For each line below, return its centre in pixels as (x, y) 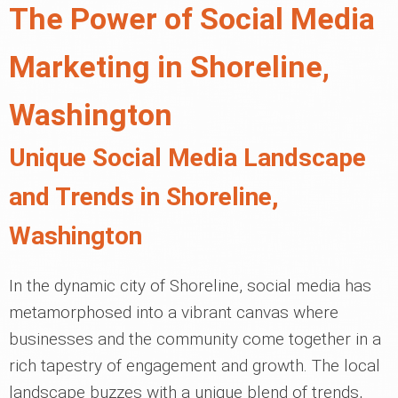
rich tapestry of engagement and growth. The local (195, 366)
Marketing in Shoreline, (169, 67)
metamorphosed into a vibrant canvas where (174, 313)
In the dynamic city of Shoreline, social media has (190, 286)
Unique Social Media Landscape (187, 158)
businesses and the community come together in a (195, 339)
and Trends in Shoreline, (144, 197)
